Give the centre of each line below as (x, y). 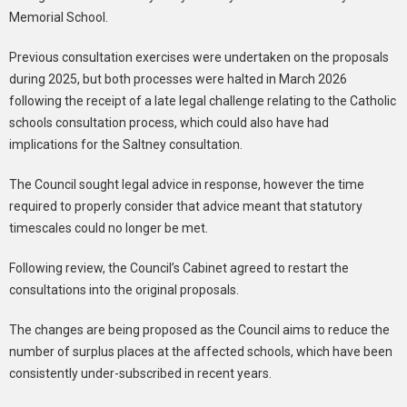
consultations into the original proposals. (124, 289)
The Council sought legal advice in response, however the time (187, 184)
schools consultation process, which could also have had (169, 122)
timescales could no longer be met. (109, 228)
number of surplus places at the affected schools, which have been (201, 351)
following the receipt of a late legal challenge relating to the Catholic (203, 100)
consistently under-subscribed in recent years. (140, 373)
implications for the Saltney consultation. (126, 144)
